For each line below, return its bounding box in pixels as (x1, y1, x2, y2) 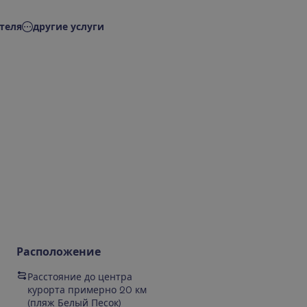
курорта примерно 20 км (27, 284, 147, 295)
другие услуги (33, 21, 104, 32)
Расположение (16, 245, 101, 258)
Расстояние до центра (27, 271, 132, 282)
